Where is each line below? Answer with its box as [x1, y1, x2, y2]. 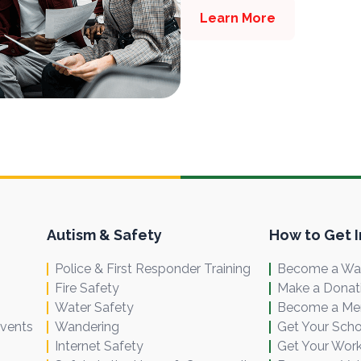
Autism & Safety [47, 226, 162, 243]
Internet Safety [55, 338, 143, 354]
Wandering [55, 318, 119, 334]
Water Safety [55, 299, 134, 315]
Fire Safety [55, 280, 119, 296]
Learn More [199, 10, 276, 27]
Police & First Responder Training [55, 260, 251, 276]
